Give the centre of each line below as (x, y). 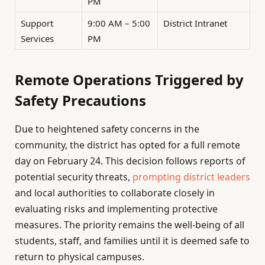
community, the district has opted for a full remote (127, 145)
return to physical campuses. (80, 256)
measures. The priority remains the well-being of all (130, 224)
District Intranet (195, 23)
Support (37, 23)
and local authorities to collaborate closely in (115, 193)
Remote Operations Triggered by (129, 79)
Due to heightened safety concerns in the (107, 129)
